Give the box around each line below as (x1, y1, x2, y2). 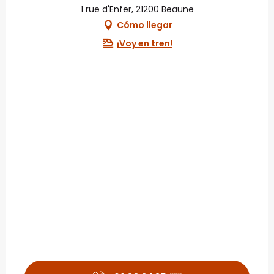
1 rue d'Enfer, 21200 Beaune (80, 3, 194, 16)
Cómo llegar (116, 18, 172, 31)
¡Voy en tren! (116, 37, 172, 50)
